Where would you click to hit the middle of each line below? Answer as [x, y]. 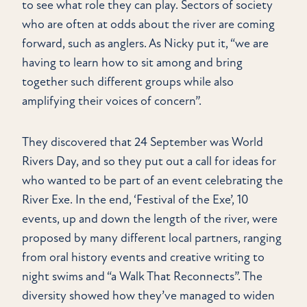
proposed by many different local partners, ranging [152, 238]
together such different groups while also [128, 82]
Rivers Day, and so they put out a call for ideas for [149, 162]
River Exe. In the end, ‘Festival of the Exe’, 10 [135, 200]
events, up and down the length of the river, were [150, 219]
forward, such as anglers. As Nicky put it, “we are [145, 44]
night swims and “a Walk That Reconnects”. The [142, 277]
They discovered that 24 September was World [143, 143]
